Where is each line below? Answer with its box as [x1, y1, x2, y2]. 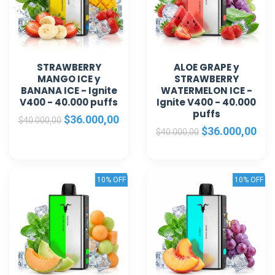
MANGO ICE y [37, 72, 100, 85]
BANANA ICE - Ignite [20, 84, 117, 97]
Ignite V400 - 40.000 [157, 96, 256, 109]
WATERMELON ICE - [160, 84, 252, 97]
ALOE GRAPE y [174, 61, 239, 74]
